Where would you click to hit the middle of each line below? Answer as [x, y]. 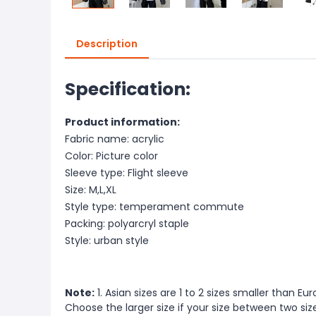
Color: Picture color [111, 156]
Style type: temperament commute [154, 207]
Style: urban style [107, 241]
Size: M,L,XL [91, 190]
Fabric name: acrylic [115, 139]
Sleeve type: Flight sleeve [127, 173]
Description [107, 44]
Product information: [122, 122]
